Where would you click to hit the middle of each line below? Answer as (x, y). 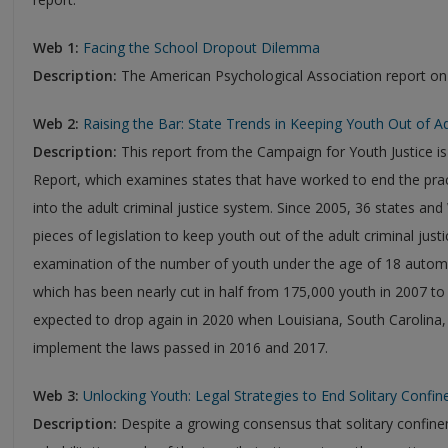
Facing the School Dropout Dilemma (201, 47)
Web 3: (56, 395)
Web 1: (56, 47)
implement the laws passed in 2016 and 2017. (180, 347)
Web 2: (56, 123)
